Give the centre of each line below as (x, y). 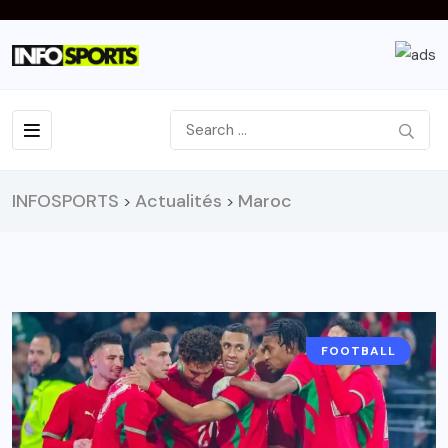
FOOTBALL (358, 351)
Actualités (178, 201)
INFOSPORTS (65, 201)
